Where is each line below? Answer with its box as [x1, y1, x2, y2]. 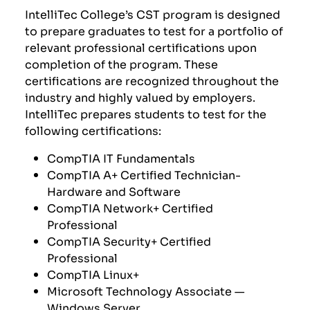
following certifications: [25, 122, 162, 139]
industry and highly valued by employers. [25, 89, 256, 106]
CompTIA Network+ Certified [47, 199, 214, 217]
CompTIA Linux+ [47, 266, 140, 283]
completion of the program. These [25, 55, 219, 73]
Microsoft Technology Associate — [47, 282, 245, 300]
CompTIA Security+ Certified [47, 232, 212, 250]
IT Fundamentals [103, 149, 196, 167]
